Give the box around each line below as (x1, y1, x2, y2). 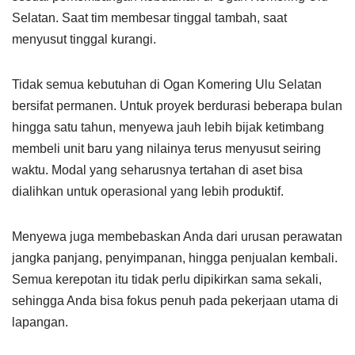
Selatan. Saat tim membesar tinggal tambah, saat (12, 11, 287, 25)
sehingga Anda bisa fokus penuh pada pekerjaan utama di (12, 294, 338, 307)
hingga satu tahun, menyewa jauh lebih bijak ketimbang (12, 120, 324, 134)
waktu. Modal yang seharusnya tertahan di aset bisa (12, 163, 303, 177)
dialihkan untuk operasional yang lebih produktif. (12, 185, 284, 198)
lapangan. (12, 315, 68, 329)
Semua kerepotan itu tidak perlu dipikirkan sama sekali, (12, 273, 322, 286)
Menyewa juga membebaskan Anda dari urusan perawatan (12, 230, 342, 243)
